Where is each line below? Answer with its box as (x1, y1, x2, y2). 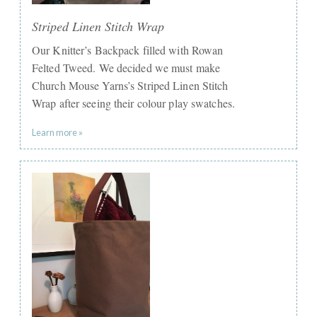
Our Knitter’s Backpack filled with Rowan (32, 42, 224, 58)
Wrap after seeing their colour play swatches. (32, 96, 236, 111)
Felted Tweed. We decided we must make (32, 60, 221, 76)
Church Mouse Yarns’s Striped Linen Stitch (32, 78, 229, 93)
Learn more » (32, 127, 83, 139)
